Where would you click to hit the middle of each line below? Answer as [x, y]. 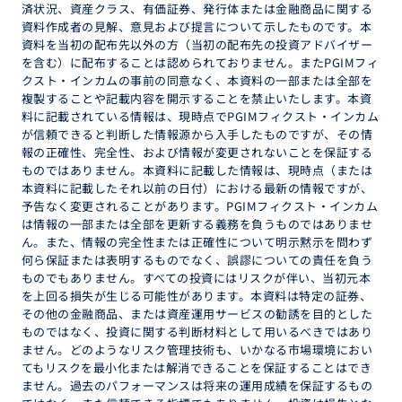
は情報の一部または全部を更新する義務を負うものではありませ [197, 224]
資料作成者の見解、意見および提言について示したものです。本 [197, 26]
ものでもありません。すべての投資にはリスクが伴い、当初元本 [197, 278]
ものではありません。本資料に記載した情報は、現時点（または [197, 170]
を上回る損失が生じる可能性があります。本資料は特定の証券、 [197, 296]
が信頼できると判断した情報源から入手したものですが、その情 [197, 134]
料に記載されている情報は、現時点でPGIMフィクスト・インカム [201, 116]
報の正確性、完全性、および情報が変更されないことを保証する [197, 152]
